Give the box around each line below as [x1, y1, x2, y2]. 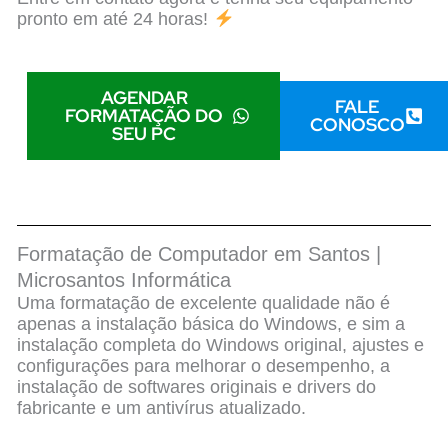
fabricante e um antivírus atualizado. [17, 398, 307, 419]
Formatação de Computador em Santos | [17, 243, 382, 266]
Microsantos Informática [17, 269, 232, 292]
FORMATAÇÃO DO [65, 104, 224, 128]
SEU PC [112, 122, 177, 146]
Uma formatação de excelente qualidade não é [17, 293, 391, 314]
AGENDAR [100, 86, 188, 110]
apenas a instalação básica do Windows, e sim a [17, 314, 406, 335]
